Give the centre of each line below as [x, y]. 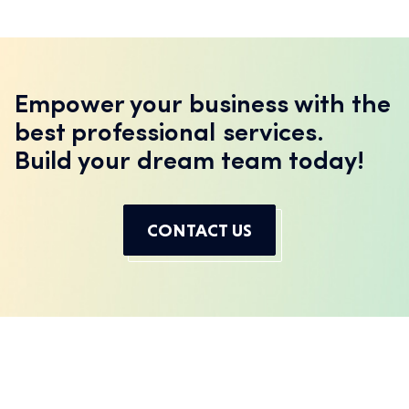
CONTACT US [199, 231]
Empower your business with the [203, 106]
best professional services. [169, 135]
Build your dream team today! [190, 163]
